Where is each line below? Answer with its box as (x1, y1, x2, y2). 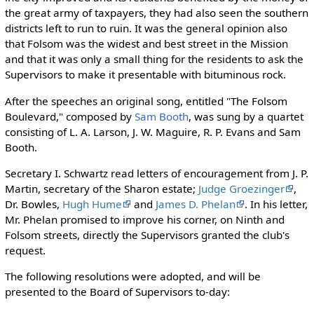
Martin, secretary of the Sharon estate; (4, 181, 198, 196)
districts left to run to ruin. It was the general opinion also (4, 21, 287, 36)
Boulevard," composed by (4, 109, 135, 123)
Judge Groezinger (198, 181, 285, 196)
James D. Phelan (155, 196, 235, 211)
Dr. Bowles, (4, 196, 62, 211)
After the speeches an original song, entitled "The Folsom (4, 93, 287, 108)
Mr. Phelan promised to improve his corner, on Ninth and (4, 212, 285, 226)
